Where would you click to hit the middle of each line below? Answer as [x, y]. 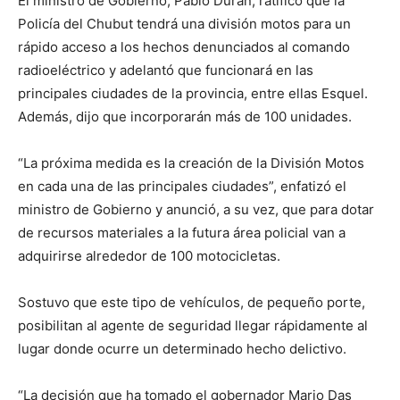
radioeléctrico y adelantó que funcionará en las [166, 70]
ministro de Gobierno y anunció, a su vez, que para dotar [196, 209]
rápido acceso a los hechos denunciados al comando [184, 47]
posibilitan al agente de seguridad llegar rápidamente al [193, 325]
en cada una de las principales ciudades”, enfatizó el [182, 186]
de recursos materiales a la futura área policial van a [182, 233]
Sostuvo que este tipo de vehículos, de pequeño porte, [192, 302]
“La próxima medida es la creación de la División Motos [191, 163]
